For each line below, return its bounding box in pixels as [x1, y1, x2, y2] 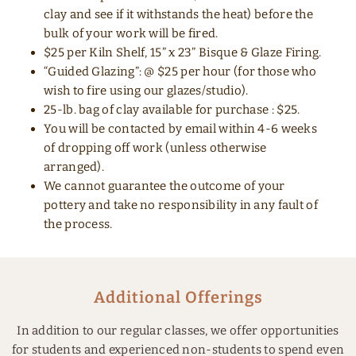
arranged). [44, 160, 105, 175]
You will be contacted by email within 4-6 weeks [44, 122, 318, 137]
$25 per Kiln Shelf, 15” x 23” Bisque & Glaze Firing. [44, 45, 324, 60]
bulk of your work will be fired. [44, 26, 219, 41]
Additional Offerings [93, 288, 263, 308]
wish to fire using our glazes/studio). [44, 83, 249, 99]
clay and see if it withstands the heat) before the [44, 7, 313, 22]
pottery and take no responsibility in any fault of [44, 198, 318, 213]
